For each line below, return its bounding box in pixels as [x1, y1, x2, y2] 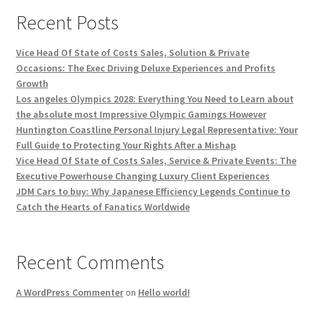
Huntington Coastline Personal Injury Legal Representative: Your [15, 123, 298, 137]
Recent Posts [15, 10, 118, 36]
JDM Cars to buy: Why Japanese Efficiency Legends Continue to [15, 185, 290, 198]
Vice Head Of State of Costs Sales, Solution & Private [15, 46, 250, 60]
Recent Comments [15, 250, 164, 275]
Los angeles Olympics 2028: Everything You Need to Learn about [15, 93, 294, 106]
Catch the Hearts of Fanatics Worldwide [15, 200, 190, 214]
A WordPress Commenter [15, 286, 123, 299]
